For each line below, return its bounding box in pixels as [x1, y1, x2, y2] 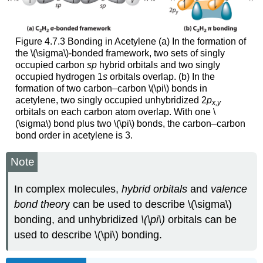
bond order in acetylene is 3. [15, 130, 133, 141]
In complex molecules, [14, 183, 122, 195]
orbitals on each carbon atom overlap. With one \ [15, 107, 215, 117]
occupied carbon [15, 60, 87, 70]
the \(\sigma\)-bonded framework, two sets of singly [15, 48, 225, 59]
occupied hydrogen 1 [15, 72, 103, 82]
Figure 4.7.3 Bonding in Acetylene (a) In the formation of [15, 36, 246, 47]
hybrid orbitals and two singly [96, 60, 220, 70]
